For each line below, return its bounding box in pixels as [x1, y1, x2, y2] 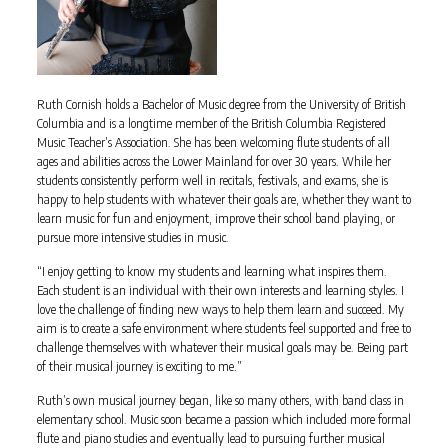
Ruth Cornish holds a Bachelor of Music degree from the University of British [36, 96, 406, 112]
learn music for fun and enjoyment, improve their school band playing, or [36, 210, 395, 226]
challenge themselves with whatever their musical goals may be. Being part [36, 339, 408, 355]
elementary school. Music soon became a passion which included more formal [36, 411, 411, 427]
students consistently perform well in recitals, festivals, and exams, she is [36, 172, 388, 188]
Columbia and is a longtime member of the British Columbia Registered [36, 115, 386, 131]
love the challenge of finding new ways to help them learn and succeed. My [36, 301, 404, 317]
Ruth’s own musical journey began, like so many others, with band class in [36, 392, 404, 408]
